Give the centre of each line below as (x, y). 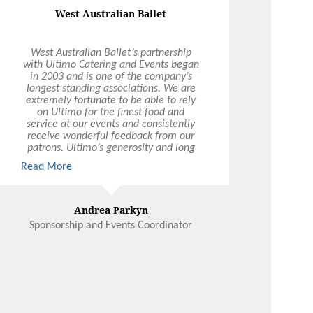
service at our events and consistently (111, 124)
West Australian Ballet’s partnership (111, 53)
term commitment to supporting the (111, 160)
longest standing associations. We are (111, 88)
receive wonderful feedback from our (111, 136)
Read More (47, 167)
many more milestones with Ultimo (111, 195)
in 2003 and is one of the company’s (111, 77)
